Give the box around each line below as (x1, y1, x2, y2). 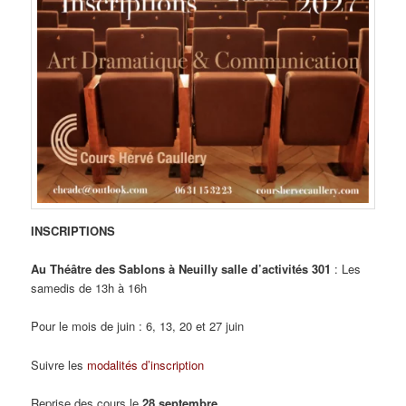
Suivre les (31, 355, 88, 373)
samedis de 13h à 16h (31, 279, 148, 297)
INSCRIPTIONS (31, 222, 116, 240)
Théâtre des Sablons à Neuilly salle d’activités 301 (50, 260, 335, 278)
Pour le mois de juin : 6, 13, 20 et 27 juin (31, 317, 245, 335)
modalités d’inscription (87, 355, 205, 373)
